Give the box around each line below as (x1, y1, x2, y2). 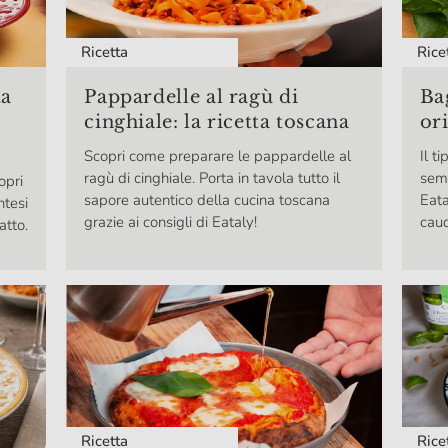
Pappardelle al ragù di (84, 86, 299, 109)
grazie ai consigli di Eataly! (84, 212, 258, 233)
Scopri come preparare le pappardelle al (84, 146, 352, 167)
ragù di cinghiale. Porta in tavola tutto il (84, 168, 341, 189)
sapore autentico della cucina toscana (84, 190, 331, 211)
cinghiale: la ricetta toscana (84, 111, 350, 134)
